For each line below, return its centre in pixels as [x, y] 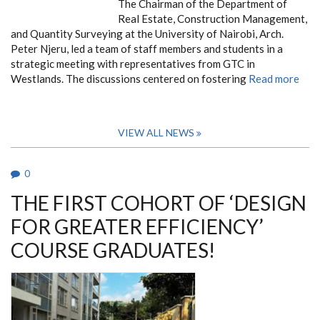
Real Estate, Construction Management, [212, 18]
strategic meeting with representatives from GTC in [133, 63]
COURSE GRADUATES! [113, 250]
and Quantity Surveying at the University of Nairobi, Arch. [147, 33]
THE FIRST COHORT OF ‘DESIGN [159, 202]
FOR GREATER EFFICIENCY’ [137, 226]
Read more [274, 78]
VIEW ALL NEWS [156, 132]
